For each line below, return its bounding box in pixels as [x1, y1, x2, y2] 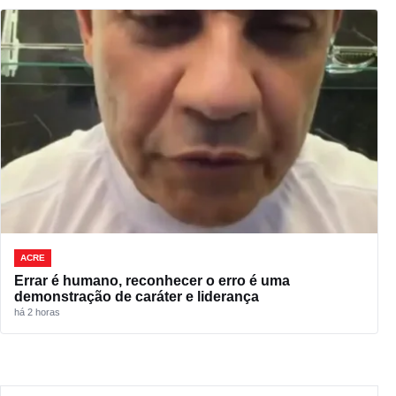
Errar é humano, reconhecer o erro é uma [14, 273, 290, 289]
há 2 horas [14, 307, 60, 318]
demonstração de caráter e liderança [14, 289, 259, 305]
